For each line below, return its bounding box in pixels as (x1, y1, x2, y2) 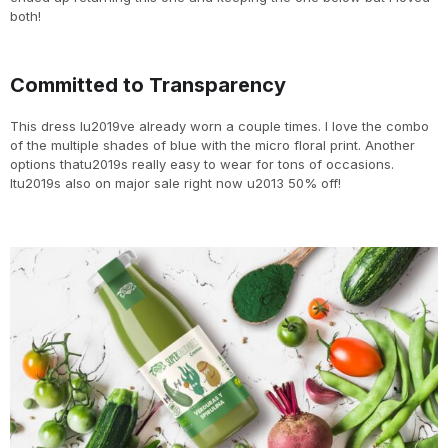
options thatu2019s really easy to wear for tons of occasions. (10, 155, 394, 172)
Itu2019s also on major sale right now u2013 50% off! (10, 174, 341, 191)
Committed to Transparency (10, 72, 286, 97)
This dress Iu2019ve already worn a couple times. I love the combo (10, 117, 429, 134)
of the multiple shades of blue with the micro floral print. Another (10, 136, 415, 153)
